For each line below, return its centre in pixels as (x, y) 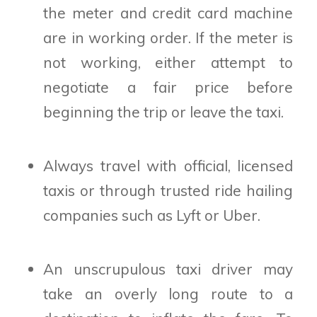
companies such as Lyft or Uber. (152, 215)
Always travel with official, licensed (168, 165)
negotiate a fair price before (168, 87)
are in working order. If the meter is (168, 37)
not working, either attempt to (168, 62)
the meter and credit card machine (168, 12)
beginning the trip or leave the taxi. (164, 111)
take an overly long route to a (168, 293)
